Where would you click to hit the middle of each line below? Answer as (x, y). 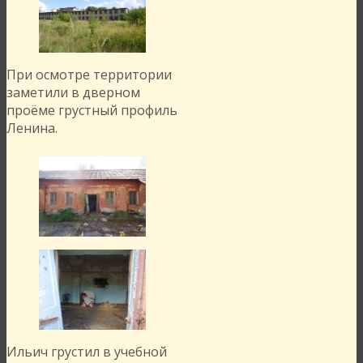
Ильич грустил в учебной (87, 352)
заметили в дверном (73, 93)
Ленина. (32, 128)
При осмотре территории (89, 75)
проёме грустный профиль (92, 111)
